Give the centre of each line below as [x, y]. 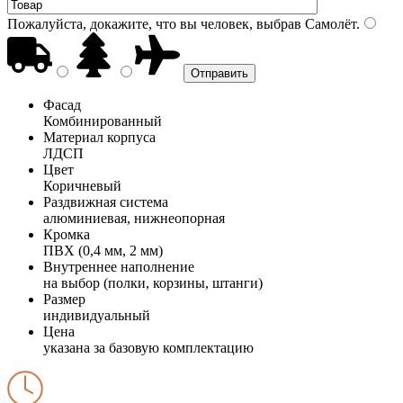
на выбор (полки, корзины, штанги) [153, 282]
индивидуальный [97, 315]
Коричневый [82, 185]
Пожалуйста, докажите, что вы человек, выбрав [154, 23]
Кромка [67, 234]
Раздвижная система [106, 201]
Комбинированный [103, 121]
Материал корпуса [99, 137]
